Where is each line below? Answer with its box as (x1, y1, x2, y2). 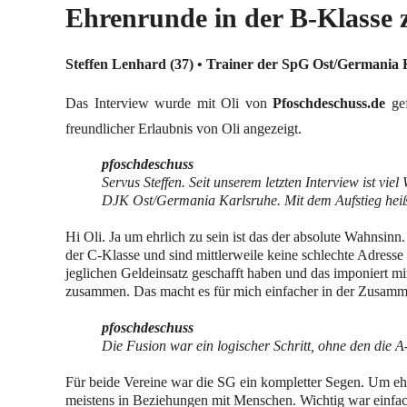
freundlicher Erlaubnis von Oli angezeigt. (65, 121, 302, 136)
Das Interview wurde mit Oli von (65, 95, 273, 111)
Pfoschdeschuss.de (273, 95, 385, 111)
